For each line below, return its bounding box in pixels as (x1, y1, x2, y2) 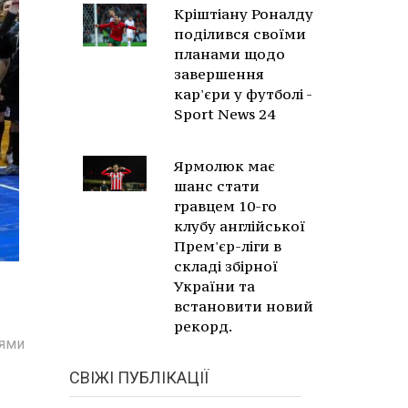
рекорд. (174, 317, 232, 335)
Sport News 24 (174, 105, 275, 123)
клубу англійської (174, 217, 305, 235)
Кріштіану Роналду (174, 5, 313, 23)
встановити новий (174, 297, 313, 315)
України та (174, 277, 255, 295)
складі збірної (174, 257, 278, 275)
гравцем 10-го (174, 197, 277, 215)
